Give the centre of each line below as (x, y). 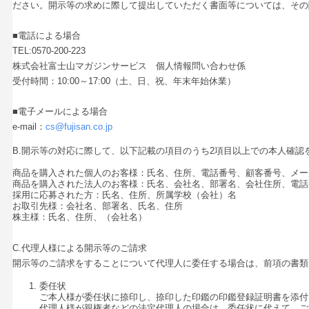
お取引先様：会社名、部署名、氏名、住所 (98, 206)
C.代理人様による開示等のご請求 (80, 248)
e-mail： (29, 126)
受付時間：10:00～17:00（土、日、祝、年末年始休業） (124, 81)
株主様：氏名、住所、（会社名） (80, 217)
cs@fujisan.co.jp (79, 126)
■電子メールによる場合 (60, 111)
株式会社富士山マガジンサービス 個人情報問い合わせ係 (129, 66)
